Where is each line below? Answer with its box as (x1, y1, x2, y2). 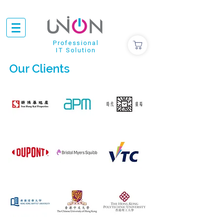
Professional (52, 39, 99, 46)
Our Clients (9, 62, 70, 76)
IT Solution (56, 46, 96, 54)
